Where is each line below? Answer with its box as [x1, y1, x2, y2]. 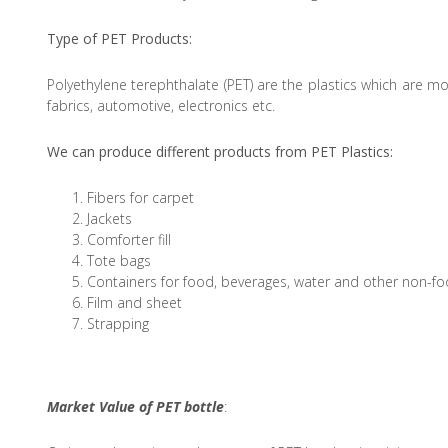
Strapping [87, 313, 149, 333]
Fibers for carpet [87, 187, 194, 207]
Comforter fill [87, 229, 171, 249]
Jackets [87, 208, 132, 228]
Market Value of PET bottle [47, 396, 224, 416]
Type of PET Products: [47, 28, 192, 48]
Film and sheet [87, 292, 182, 312]
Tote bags [87, 250, 151, 270]
